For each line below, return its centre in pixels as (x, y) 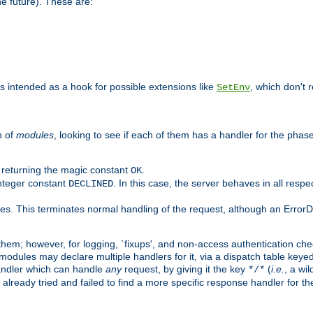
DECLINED (91, 183)
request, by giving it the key (185, 269)
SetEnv (233, 87)
